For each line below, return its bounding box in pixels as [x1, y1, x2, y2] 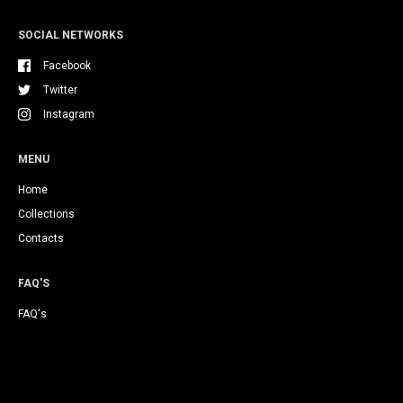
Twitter [43, 84, 77, 96]
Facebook [43, 59, 91, 72]
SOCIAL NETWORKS [18, 29, 123, 41]
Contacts [18, 232, 64, 245]
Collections [18, 208, 75, 220]
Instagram [43, 108, 94, 121]
